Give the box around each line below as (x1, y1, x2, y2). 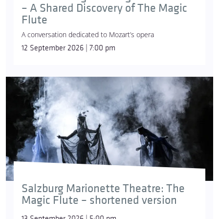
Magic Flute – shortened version (22, 193, 177, 208)
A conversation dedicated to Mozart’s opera (22, 30, 154, 40)
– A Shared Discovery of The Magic (22, 1, 187, 16)
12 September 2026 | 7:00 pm (22, 44, 115, 53)
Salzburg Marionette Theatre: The (22, 181, 185, 196)
